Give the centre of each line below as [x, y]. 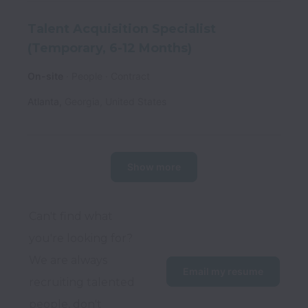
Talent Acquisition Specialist [122, 29]
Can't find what [71, 217]
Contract [130, 76]
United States [136, 102]
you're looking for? [81, 239]
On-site [45, 76]
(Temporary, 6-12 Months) [110, 48]
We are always [68, 261]
